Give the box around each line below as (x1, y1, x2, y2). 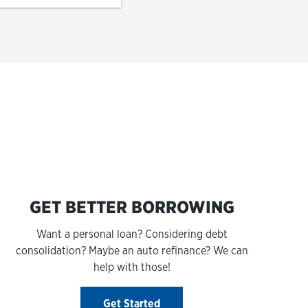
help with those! (93, 261, 170, 274)
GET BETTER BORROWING (29, 197, 234, 217)
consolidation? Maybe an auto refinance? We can (15, 244, 248, 257)
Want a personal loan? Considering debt (36, 228, 228, 241)
